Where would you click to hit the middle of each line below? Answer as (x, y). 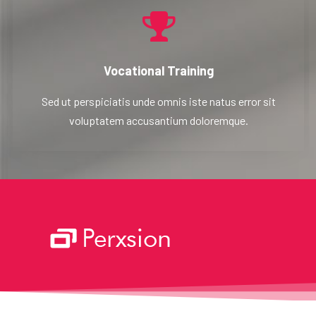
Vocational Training (158, 70)
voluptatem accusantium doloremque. (158, 120)
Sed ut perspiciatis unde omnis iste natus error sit (158, 101)
